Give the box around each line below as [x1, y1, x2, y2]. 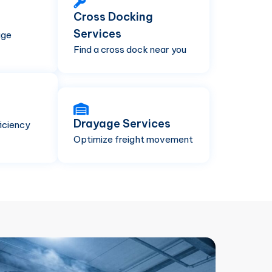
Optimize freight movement [73, 134, 193, 145]
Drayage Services [73, 117, 171, 131]
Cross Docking [73, 10, 153, 24]
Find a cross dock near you [73, 44, 186, 55]
